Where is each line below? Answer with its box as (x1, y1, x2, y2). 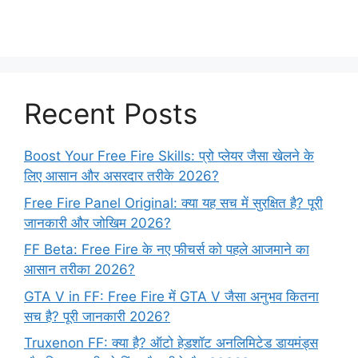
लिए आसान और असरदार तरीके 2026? (24, 168, 219, 185)
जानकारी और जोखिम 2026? (24, 214, 171, 231)
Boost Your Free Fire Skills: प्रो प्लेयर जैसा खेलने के (24, 148, 314, 165)
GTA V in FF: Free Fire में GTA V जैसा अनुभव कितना (24, 288, 319, 304)
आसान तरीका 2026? (24, 261, 135, 278)
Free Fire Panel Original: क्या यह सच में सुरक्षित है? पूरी (24, 194, 323, 211)
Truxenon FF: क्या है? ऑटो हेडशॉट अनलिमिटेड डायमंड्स (24, 335, 318, 352)
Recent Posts (24, 97, 197, 131)
